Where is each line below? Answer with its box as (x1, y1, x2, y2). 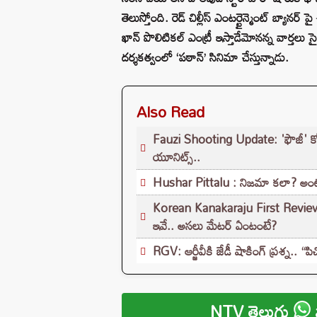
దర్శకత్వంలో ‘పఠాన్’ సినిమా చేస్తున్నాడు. (122, 45, 289, 69)
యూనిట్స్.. (153, 144, 200, 168)
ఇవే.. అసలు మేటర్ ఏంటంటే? (153, 213, 277, 237)
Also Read (137, 96, 204, 127)
